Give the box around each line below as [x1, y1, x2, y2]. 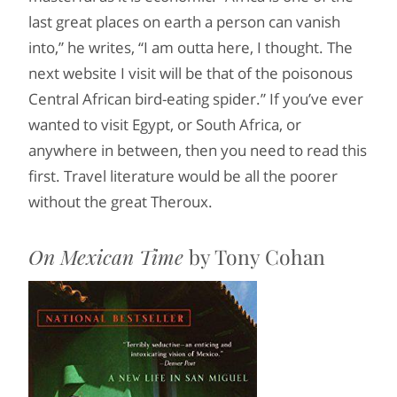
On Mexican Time [28, 243, 183, 270]
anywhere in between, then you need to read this [28, 140, 367, 160]
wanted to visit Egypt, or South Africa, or [28, 114, 301, 135]
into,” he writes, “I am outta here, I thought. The [28, 37, 353, 58]
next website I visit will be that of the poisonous [28, 63, 353, 83]
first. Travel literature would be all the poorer [28, 166, 338, 186]
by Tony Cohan [183, 243, 325, 270]
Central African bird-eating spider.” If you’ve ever [28, 89, 363, 109]
